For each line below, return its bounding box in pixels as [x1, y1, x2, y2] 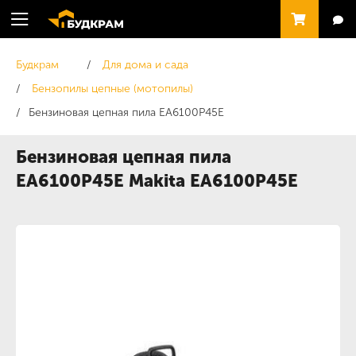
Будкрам [16, 58, 59, 72]
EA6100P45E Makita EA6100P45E [16, 170, 298, 192]
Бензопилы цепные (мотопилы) [32, 82, 193, 95]
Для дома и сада [103, 58, 188, 72]
